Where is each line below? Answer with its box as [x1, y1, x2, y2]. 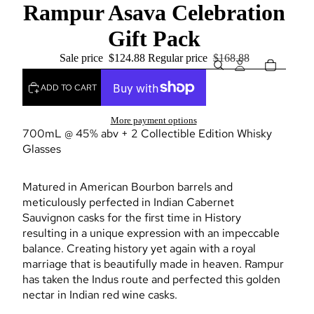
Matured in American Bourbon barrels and [22, 179, 233, 195]
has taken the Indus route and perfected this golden [22, 272, 280, 287]
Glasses [22, 142, 61, 157]
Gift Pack [108, 26, 200, 51]
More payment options [110, 115, 197, 126]
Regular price [147, 52, 210, 64]
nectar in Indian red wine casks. [22, 287, 177, 303]
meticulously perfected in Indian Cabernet [22, 195, 234, 210]
